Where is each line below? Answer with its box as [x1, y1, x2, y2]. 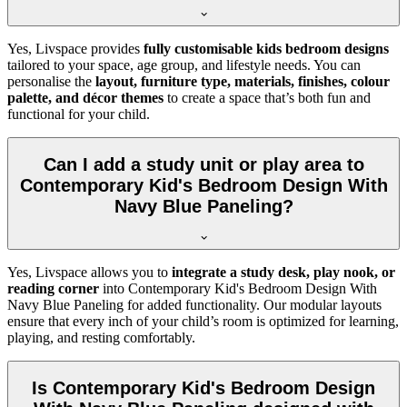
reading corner [7, 280, 99, 296]
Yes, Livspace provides [7, 40, 144, 56]
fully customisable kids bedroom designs [144, 40, 389, 56]
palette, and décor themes [7, 89, 164, 105]
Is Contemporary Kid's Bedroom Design [32, 378, 375, 399]
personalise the [7, 73, 95, 89]
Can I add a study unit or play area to [43, 154, 364, 175]
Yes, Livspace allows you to [7, 263, 172, 280]
